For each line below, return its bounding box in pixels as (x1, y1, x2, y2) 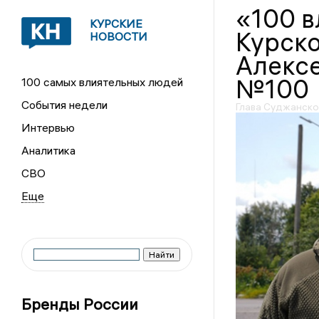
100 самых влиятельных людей (21, 75, 183, 89)
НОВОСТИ (89, 29, 147, 43)
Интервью (21, 120, 75, 135)
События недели (21, 98, 108, 112)
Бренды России (21, 294, 138, 314)
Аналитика (21, 143, 75, 157)
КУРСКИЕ (89, 16, 142, 31)
